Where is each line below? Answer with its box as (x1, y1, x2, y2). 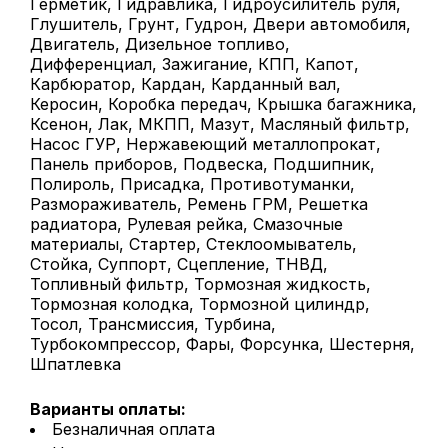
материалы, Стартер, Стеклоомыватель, (30, 233, 357, 254)
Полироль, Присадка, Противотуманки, (30, 173, 355, 194)
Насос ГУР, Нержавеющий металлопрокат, (30, 133, 381, 154)
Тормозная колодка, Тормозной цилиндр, (30, 293, 370, 314)
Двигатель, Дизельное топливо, (30, 33, 290, 54)
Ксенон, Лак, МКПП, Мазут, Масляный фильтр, (30, 113, 410, 134)
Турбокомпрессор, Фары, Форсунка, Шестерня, (30, 333, 415, 354)
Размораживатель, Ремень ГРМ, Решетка (30, 193, 368, 214)
